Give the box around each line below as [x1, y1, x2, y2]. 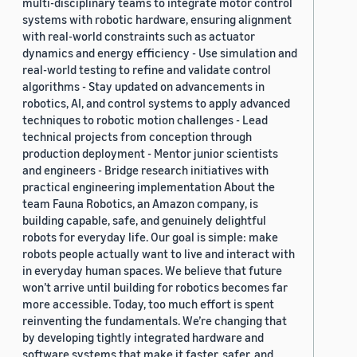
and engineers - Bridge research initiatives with [22, 163, 269, 178]
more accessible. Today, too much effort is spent [22, 296, 274, 312]
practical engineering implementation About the [22, 179, 275, 194]
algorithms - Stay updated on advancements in [22, 79, 265, 94]
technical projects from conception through [22, 129, 252, 144]
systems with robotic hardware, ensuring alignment [22, 12, 292, 27]
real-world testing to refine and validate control [22, 62, 271, 77]
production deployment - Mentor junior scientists [22, 146, 278, 161]
